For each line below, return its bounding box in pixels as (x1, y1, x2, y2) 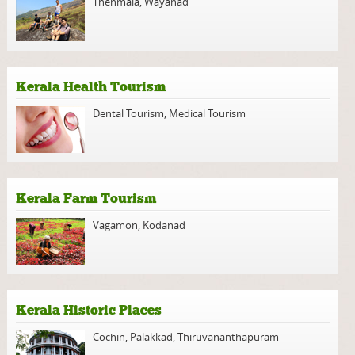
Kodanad (143, 218, 186, 232)
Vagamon (93, 218, 139, 232)
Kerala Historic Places (16, 302, 162, 319)
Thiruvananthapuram (177, 330, 280, 344)
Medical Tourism (169, 106, 246, 120)
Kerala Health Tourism (16, 78, 166, 95)
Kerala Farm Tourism (16, 190, 157, 207)
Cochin (93, 330, 126, 344)
